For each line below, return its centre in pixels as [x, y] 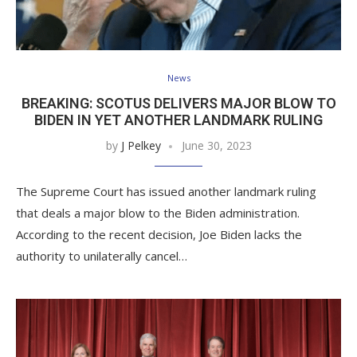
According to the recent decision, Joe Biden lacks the [159, 235]
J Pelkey [141, 146]
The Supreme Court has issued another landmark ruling [166, 192]
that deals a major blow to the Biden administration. [158, 213]
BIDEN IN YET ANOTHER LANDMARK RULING [178, 120]
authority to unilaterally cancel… [102, 256]
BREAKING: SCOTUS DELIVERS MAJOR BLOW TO [178, 104]
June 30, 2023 [216, 146]
